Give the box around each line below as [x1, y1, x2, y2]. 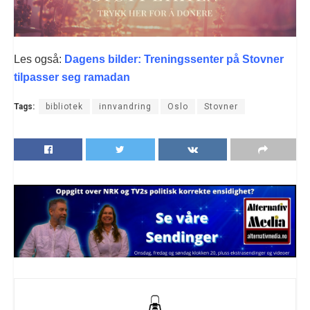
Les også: [14, 53, 64, 65]
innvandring [99, 101, 152, 111]
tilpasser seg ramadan [14, 71, 130, 83]
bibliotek [46, 101, 83, 111]
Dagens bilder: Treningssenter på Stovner [64, 53, 284, 65]
